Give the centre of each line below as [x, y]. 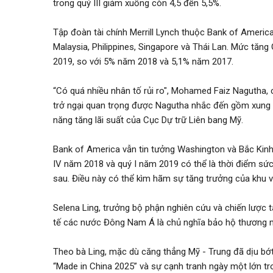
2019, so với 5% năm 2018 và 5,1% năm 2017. [143, 62]
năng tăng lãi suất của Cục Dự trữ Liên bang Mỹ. [148, 120]
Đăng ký [34, 29]
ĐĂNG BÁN [53, 96]
